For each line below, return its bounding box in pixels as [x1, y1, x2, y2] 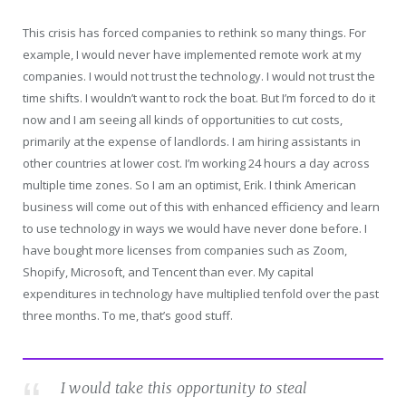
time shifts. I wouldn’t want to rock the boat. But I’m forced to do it [23, 90, 375, 107]
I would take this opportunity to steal [61, 379, 308, 398]
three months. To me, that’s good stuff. [23, 307, 233, 324]
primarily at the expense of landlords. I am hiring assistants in [23, 133, 361, 150]
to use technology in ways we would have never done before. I [23, 220, 367, 237]
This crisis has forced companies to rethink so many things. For [23, 24, 366, 42]
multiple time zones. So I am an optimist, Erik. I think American [23, 177, 356, 194]
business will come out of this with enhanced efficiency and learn [23, 198, 380, 216]
